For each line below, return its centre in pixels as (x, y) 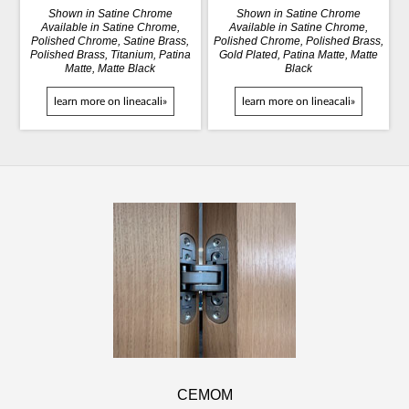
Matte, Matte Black (110, 68)
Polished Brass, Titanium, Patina (110, 54)
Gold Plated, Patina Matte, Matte (299, 54)
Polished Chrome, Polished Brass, (299, 41)
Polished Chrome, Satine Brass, (110, 41)
